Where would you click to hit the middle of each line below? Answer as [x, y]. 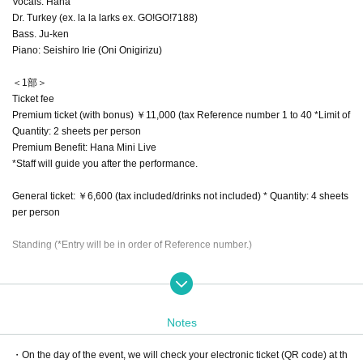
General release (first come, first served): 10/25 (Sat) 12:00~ [143, 277]
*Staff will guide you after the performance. [105, 163]
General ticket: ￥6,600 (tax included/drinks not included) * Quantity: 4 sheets [180, 196]
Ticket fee [33, 98]
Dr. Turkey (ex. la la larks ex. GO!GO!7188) [105, 17]
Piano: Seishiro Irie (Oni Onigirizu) [87, 50]
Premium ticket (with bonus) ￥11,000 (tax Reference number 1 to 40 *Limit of [181, 115]
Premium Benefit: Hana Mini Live [84, 147]
